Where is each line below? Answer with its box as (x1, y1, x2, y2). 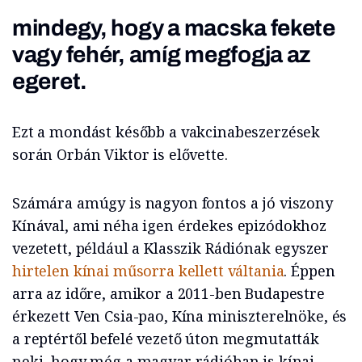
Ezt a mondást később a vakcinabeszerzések (12, 121, 321, 141)
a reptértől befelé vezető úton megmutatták (12, 328, 319, 348)
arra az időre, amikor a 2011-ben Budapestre (12, 283, 325, 303)
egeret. (12, 68, 88, 94)
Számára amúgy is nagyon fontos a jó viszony (12, 192, 333, 213)
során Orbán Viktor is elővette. (12, 144, 228, 164)
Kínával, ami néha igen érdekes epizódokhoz (12, 215, 326, 235)
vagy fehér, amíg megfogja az (12, 41, 312, 67)
